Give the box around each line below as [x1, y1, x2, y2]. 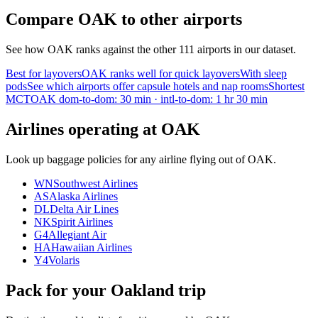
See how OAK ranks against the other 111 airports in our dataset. [6, 43, 296, 55]
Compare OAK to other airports [6, 10, 242, 29]
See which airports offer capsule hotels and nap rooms [27, 79, 268, 92]
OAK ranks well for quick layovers [82, 67, 240, 79]
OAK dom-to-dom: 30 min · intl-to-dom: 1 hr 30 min [31, 92, 268, 105]
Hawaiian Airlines [51, 241, 132, 253]
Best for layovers [6, 67, 82, 79]
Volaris [48, 253, 79, 266]
